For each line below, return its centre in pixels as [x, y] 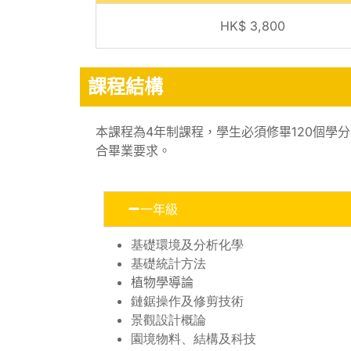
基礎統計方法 [168, 263]
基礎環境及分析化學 [187, 244]
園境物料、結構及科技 [194, 338]
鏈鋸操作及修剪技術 [187, 300]
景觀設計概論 [168, 319]
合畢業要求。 [133, 150]
